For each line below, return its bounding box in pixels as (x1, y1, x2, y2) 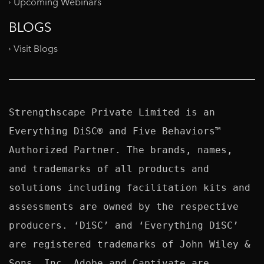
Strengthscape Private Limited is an (9, 107, 215, 118)
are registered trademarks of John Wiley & (9, 239, 250, 250)
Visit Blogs (14, 43, 58, 55)
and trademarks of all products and (9, 163, 209, 175)
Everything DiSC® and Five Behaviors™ (9, 126, 221, 137)
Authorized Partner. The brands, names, (9, 144, 233, 156)
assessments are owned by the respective (9, 201, 239, 213)
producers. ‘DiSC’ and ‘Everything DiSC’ (9, 220, 239, 232)
